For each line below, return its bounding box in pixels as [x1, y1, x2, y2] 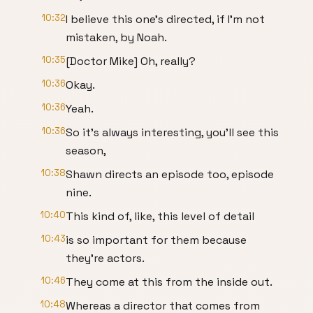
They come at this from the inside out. [66, 275, 272, 289]
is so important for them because [66, 233, 247, 247]
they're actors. [66, 251, 145, 265]
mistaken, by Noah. [66, 30, 167, 45]
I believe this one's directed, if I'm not [66, 12, 265, 27]
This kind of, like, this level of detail [66, 209, 254, 224]
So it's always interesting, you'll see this [66, 125, 279, 140]
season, [66, 143, 106, 158]
